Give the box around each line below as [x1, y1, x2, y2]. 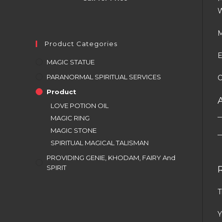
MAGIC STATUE [47, 58, 95, 66]
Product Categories [45, 40, 117, 48]
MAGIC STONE [51, 126, 97, 134]
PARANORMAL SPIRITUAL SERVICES [47, 73, 161, 81]
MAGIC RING [51, 114, 90, 122]
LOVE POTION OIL [51, 102, 109, 110]
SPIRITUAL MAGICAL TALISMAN [51, 139, 149, 147]
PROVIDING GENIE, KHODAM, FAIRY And [47, 154, 175, 162]
